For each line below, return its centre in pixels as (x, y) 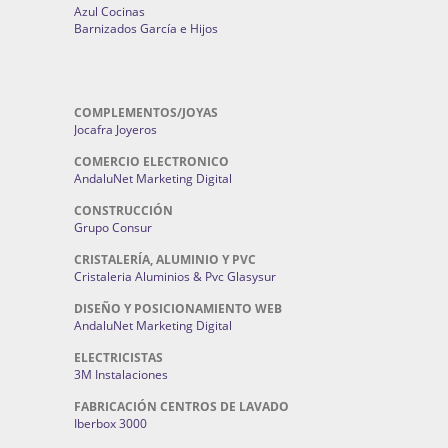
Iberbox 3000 (110, 423)
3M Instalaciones (121, 374)
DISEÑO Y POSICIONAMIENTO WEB (178, 308)
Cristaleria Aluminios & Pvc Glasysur (175, 276)
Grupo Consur (113, 227)
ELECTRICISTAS (118, 357)
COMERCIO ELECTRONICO (151, 161)
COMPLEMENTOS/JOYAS (146, 112)
